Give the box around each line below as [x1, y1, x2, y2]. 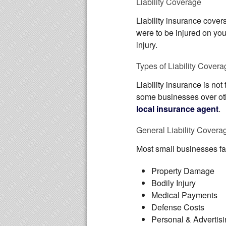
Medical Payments [151, 189, 217, 201]
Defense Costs [151, 201, 204, 213]
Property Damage [151, 165, 214, 177]
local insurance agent [136, 103, 218, 115]
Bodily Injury [151, 177, 196, 189]
